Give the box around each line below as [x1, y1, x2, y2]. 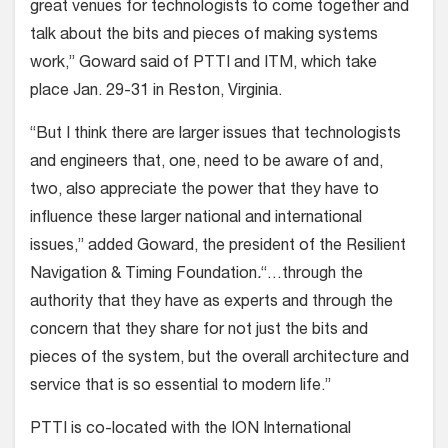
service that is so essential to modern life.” [30, 378, 331, 395]
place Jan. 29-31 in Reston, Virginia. [30, 83, 282, 100]
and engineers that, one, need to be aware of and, [30, 154, 383, 171]
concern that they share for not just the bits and [30, 322, 368, 339]
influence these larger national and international [30, 210, 362, 227]
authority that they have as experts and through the [30, 294, 393, 311]
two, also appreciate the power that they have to [30, 182, 379, 199]
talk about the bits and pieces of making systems [30, 27, 378, 44]
